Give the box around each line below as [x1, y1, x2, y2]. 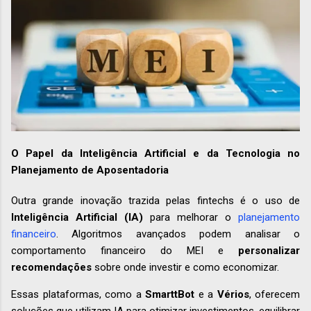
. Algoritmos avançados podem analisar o [56, 227, 300, 240]
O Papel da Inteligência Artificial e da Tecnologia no [11, 146, 300, 160]
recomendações [11, 260, 92, 274]
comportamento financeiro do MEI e [11, 244, 238, 257]
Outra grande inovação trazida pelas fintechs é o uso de [11, 194, 300, 207]
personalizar [238, 244, 300, 257]
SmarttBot [145, 287, 194, 301]
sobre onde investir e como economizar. [92, 260, 279, 274]
